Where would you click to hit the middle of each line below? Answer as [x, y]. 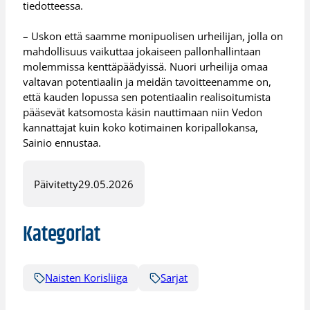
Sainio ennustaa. [62, 143]
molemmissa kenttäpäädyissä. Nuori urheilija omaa [146, 67]
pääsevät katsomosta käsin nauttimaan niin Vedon [143, 112]
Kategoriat [62, 235]
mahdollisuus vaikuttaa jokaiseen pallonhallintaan [142, 52]
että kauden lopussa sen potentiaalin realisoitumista [147, 97]
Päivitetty [56, 184]
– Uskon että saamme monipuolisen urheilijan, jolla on [153, 36]
